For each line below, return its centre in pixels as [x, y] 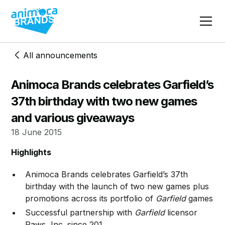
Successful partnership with [80, 212]
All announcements [61, 55]
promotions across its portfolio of [91, 198]
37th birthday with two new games [104, 101]
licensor [181, 212]
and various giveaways [73, 118]
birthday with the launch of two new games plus [117, 186]
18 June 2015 [37, 132]
